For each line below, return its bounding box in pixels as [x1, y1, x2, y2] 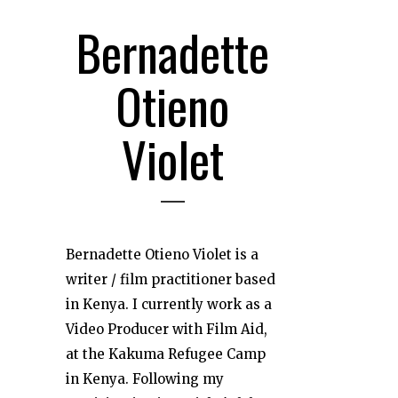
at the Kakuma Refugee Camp [66, 345, 266, 362]
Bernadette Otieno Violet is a [66, 245, 259, 263]
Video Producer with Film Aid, [66, 320, 267, 338]
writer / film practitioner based [66, 270, 275, 288]
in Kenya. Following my [66, 370, 224, 387]
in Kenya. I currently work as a [66, 295, 272, 313]
